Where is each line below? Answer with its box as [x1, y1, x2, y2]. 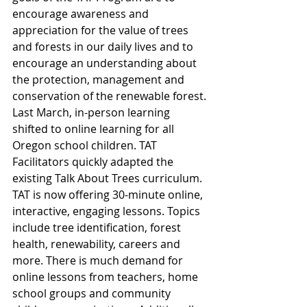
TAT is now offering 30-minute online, [12, 186, 206, 202]
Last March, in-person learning [12, 104, 173, 120]
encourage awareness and [12, 5, 151, 21]
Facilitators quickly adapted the [12, 153, 176, 169]
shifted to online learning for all [12, 121, 177, 136]
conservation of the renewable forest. [12, 88, 206, 103]
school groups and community [12, 285, 173, 301]
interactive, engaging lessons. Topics [12, 203, 203, 219]
